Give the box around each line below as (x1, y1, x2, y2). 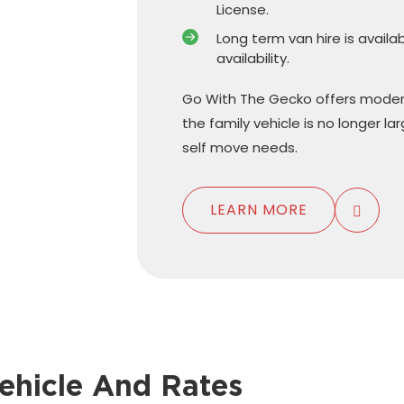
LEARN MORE (210, 198, 308, 220)
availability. (216, 48, 289, 68)
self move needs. (182, 137, 301, 157)
